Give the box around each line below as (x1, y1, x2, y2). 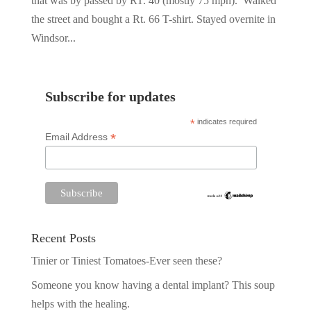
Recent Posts (31, 230, 96, 245)
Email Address (44, 131, 110, 143)
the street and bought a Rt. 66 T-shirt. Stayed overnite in (31, 13, 276, 26)
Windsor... (31, 32, 76, 44)
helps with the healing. (31, 297, 130, 310)
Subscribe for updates (44, 90, 176, 105)
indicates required (195, 117, 258, 126)
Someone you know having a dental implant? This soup (31, 278, 275, 291)
